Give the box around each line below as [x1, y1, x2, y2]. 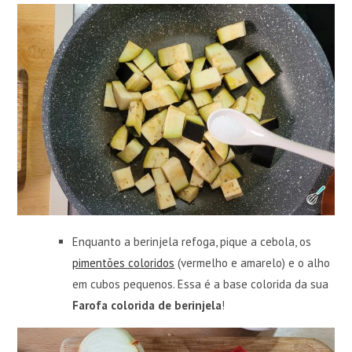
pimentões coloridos [72, 255, 175, 270]
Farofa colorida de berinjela [72, 297, 222, 313]
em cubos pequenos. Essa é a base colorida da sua [72, 276, 329, 291]
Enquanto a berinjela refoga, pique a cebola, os [72, 233, 312, 249]
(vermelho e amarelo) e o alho [174, 255, 331, 270]
